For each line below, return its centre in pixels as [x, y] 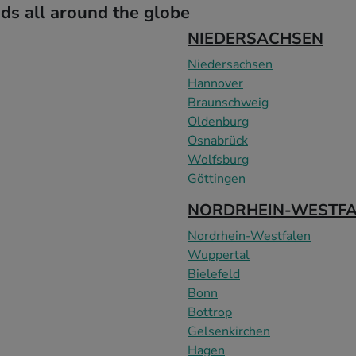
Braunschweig [228, 102]
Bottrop [210, 312]
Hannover [215, 83]
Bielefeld [214, 274]
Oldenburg [218, 121]
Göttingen [217, 178]
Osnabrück [218, 140]
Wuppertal [219, 255]
